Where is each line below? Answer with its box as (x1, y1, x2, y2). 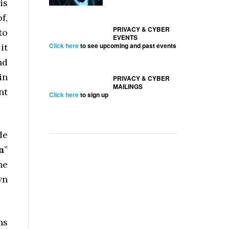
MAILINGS (113, 82, 143, 91)
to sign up (79, 90, 108, 100)
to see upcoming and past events (79, 41, 176, 51)
